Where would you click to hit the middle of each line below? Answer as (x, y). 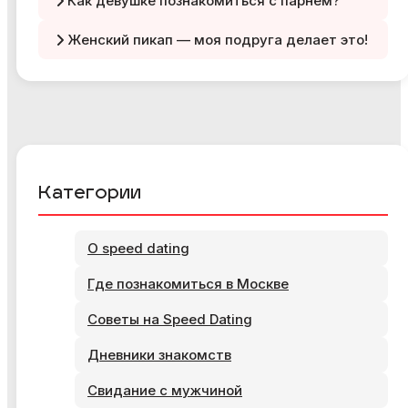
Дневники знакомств (159, 355)
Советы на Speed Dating (170, 320)
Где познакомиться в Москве (188, 284)
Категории (90, 194)
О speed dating (138, 249)
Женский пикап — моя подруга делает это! (218, 40)
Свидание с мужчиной (165, 391)
